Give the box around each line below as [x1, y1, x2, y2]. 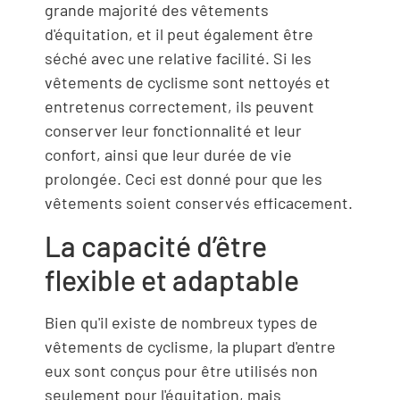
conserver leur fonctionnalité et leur [45, 121, 302, 141]
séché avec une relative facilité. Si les [45, 48, 312, 69]
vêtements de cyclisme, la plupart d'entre [45, 336, 336, 356]
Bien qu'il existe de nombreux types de [45, 312, 318, 332]
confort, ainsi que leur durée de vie [45, 145, 292, 165]
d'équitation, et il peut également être [45, 24, 313, 45]
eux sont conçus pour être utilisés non [45, 360, 318, 380]
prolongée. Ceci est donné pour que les [45, 169, 322, 189]
